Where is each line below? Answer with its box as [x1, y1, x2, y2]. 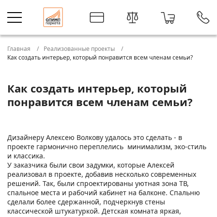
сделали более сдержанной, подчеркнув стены [7, 197, 165, 206]
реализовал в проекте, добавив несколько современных [7, 170, 196, 179]
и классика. [7, 151, 45, 160]
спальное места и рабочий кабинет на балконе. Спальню [7, 188, 200, 197]
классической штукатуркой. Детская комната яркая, [7, 206, 181, 216]
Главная [7, 45, 31, 53]
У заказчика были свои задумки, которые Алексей [7, 160, 174, 170]
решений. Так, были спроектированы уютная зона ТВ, [7, 179, 189, 188]
